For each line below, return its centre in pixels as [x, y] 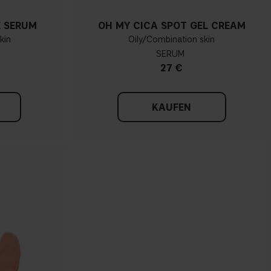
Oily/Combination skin [172, 40]
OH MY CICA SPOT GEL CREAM [171, 26]
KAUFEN [172, 108]
